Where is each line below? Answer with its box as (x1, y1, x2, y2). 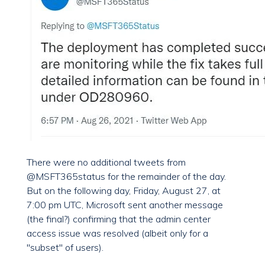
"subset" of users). (27, 241, 104, 254)
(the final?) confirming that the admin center (27, 213, 211, 225)
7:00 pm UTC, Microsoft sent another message (27, 199, 223, 211)
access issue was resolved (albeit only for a (27, 227, 208, 240)
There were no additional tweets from (27, 156, 186, 169)
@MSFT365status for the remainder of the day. (27, 170, 228, 183)
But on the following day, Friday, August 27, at (27, 185, 221, 197)
